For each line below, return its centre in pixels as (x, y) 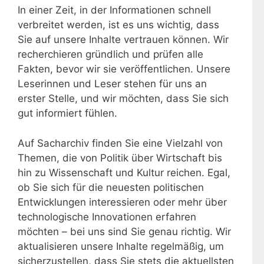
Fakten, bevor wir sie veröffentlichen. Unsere (124, 69)
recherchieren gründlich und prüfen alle (110, 54)
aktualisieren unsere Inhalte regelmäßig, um (121, 246)
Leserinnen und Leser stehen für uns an (112, 84)
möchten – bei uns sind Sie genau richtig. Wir (124, 231)
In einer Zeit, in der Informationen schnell (114, 10)
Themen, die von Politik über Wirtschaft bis (120, 158)
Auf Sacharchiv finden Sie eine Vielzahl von (120, 143)
